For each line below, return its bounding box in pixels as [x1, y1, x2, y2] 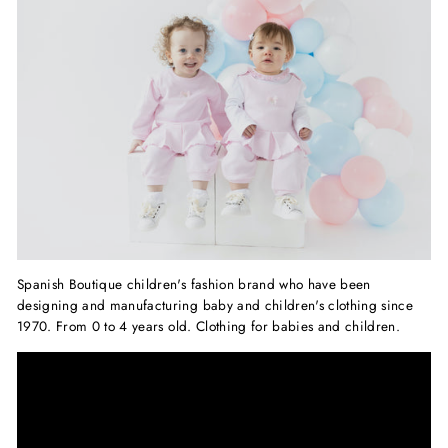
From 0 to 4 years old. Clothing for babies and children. [56, 315, 401, 336]
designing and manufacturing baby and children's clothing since [17, 294, 414, 315]
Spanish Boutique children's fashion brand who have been [17, 273, 371, 294]
